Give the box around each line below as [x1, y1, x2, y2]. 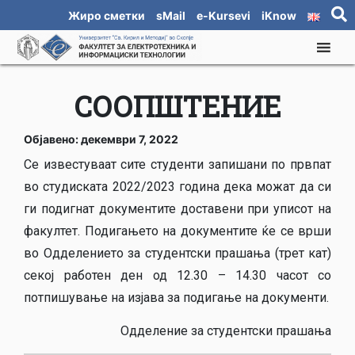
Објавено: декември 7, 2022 [24, 132, 178, 147]
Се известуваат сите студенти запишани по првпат [24, 156, 331, 172]
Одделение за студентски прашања [120, 323, 331, 338]
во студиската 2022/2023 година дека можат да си [24, 178, 331, 194]
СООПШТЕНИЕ [74, 87, 281, 126]
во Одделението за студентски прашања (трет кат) [24, 245, 331, 261]
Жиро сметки [68, 9, 145, 22]
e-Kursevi [197, 9, 250, 22]
